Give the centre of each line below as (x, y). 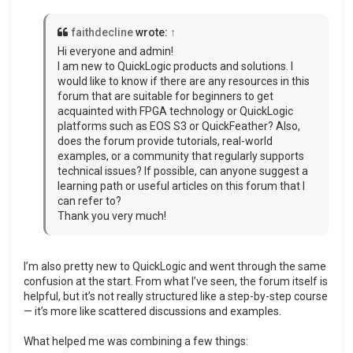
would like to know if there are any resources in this (184, 82)
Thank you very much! (112, 216)
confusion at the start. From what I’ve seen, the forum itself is (176, 282)
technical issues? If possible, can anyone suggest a (183, 171)
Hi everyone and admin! (115, 52)
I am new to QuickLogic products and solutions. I (175, 67)
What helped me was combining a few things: (136, 342)
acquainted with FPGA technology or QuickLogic (175, 111)
